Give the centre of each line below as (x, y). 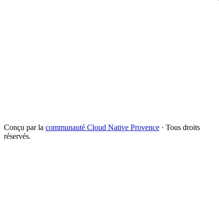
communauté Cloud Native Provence (102, 127)
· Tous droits (180, 127)
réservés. (17, 136)
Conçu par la (25, 127)
